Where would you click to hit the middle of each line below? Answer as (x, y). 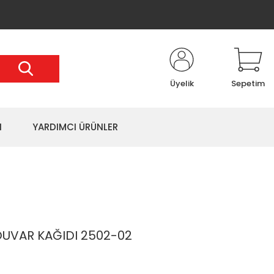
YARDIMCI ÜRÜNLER (75, 127)
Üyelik (182, 83)
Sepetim (248, 83)
